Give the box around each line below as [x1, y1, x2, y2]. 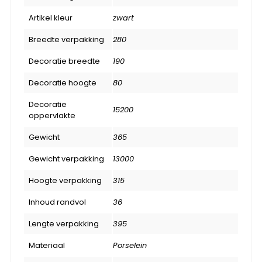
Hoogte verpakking [29, 174, 102, 186]
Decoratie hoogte [29, 77, 96, 88]
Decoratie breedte [29, 55, 100, 67]
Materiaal [29, 239, 65, 251]
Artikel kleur [29, 12, 73, 23]
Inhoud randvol [29, 196, 86, 208]
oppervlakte [29, 109, 75, 121]
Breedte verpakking [29, 33, 104, 45]
